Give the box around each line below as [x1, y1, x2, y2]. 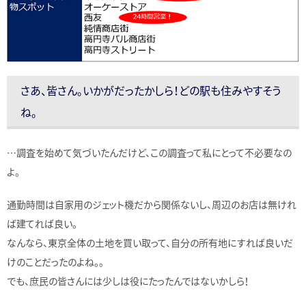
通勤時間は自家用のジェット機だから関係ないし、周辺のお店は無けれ [7, 197, 296, 212]
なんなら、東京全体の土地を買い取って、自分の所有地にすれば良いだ [7, 236, 293, 250]
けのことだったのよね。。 [7, 255, 104, 269]
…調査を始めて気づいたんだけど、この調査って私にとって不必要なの [7, 145, 292, 160]
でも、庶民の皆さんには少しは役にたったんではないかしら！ [7, 274, 249, 288]
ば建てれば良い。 [7, 217, 77, 231]
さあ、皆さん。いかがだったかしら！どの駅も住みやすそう [20, 82, 281, 99]
